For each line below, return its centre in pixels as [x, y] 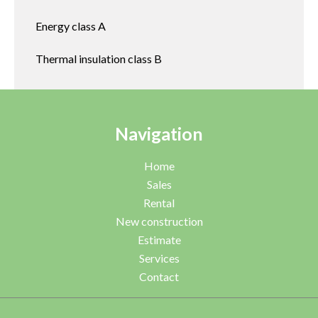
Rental [159, 203]
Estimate [159, 240]
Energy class [67, 26]
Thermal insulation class [95, 59]
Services [159, 258]
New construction [159, 221]
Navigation [159, 133]
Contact [159, 276]
